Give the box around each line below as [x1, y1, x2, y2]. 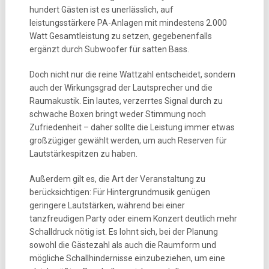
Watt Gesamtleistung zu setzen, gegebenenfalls [29, 31, 212, 41]
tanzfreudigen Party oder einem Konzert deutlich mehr [29, 214, 237, 223]
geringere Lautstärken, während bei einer [29, 201, 185, 210]
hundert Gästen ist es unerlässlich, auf [29, 5, 174, 14]
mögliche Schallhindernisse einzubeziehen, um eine [29, 253, 225, 263]
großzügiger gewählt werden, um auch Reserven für [29, 136, 227, 145]
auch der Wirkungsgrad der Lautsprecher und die [29, 83, 213, 92]
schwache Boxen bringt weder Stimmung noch [29, 109, 206, 119]
